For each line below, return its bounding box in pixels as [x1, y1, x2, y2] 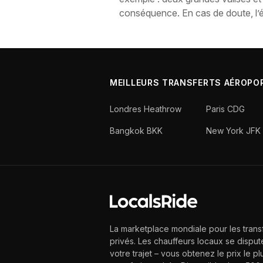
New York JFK [206, 126, 261, 136]
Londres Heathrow [110, 104, 181, 114]
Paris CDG [206, 104, 245, 114]
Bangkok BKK [110, 126, 163, 136]
